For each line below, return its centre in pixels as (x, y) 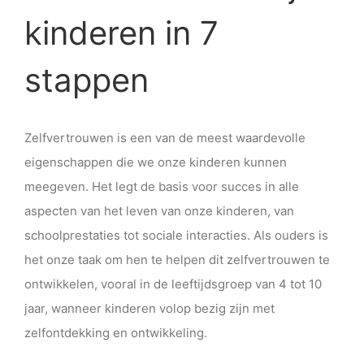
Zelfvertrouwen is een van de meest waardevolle (165, 137)
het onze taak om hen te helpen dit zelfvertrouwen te (177, 259)
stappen (87, 80)
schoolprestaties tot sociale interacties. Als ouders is (176, 235)
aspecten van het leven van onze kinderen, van (159, 210)
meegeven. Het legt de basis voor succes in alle (162, 186)
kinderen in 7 (121, 33)
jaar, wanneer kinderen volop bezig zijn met (149, 308)
